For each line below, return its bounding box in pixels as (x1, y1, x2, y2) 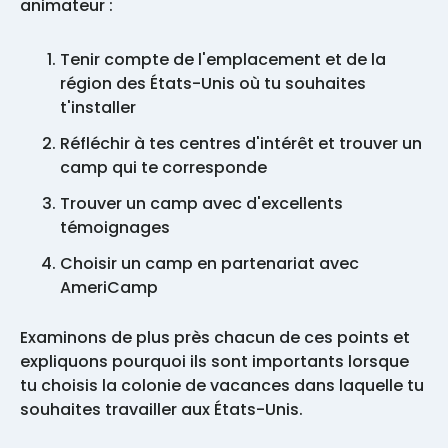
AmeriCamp (60, 275, 158, 299)
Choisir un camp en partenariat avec (60, 251, 359, 275)
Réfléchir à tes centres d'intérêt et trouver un (60, 131, 422, 155)
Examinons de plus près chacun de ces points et (20, 325, 410, 349)
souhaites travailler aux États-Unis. (20, 397, 307, 421)
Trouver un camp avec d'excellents (60, 191, 343, 215)
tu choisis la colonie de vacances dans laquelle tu (20, 373, 424, 397)
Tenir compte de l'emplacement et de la (60, 47, 386, 71)
